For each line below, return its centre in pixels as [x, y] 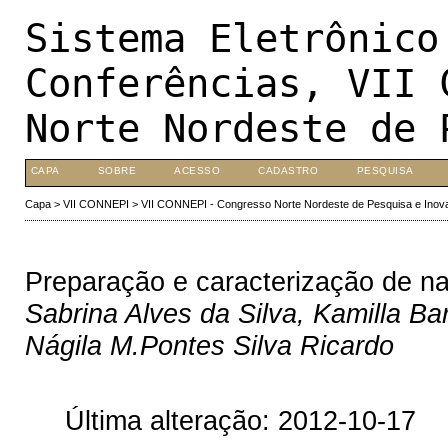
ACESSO [197, 170]
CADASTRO [288, 170]
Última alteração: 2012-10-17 [240, 421]
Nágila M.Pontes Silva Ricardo [209, 345]
